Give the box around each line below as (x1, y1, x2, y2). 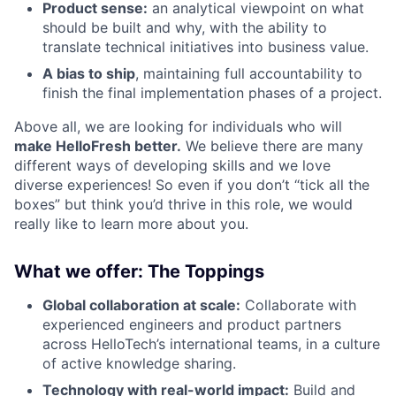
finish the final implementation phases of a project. (42, 84, 382, 102)
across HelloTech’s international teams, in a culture (42, 335, 380, 353)
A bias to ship (42, 65, 135, 82)
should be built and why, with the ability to (42, 19, 327, 36)
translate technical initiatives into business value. (42, 38, 369, 56)
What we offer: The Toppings (14, 261, 264, 282)
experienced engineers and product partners (42, 316, 341, 333)
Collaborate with (240, 296, 356, 314)
